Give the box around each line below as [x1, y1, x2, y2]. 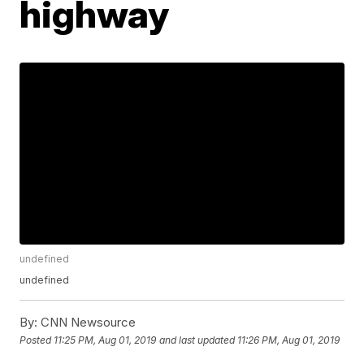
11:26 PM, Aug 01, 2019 [237, 333, 340, 346]
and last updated [159, 333, 236, 346]
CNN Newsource [37, 314, 136, 331]
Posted [19, 333, 54, 346]
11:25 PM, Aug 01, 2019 [54, 333, 157, 346]
